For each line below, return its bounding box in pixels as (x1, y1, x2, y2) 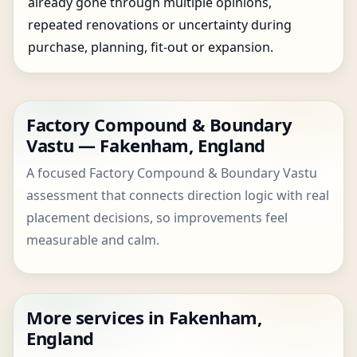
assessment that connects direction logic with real (26, 186, 329, 204)
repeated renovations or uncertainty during (28, 16, 292, 33)
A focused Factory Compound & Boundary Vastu (26, 164, 317, 182)
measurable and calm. (26, 231, 159, 249)
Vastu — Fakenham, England (26, 133, 265, 157)
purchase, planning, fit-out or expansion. (28, 38, 273, 56)
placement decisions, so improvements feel (26, 209, 288, 226)
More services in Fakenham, (26, 305, 262, 329)
